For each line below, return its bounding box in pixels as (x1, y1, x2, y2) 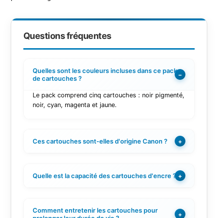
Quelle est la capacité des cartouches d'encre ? (32, 172, 176, 180)
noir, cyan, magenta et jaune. (32, 101, 117, 109)
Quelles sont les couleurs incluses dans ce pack (32, 67, 177, 75)
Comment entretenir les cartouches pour (32, 206, 158, 215)
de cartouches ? (32, 74, 82, 83)
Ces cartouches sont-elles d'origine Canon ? (32, 137, 167, 145)
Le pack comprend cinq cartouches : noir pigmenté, (32, 91, 184, 99)
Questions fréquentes (23, 31, 111, 41)
